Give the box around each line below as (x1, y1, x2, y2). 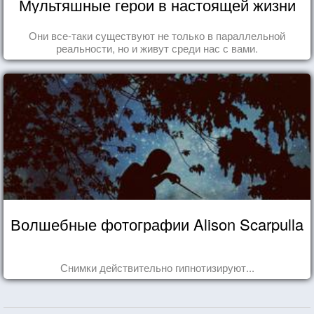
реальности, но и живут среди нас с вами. (56, 40, 258, 55)
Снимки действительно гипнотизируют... (60, 259, 254, 275)
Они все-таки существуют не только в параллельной (29, 27, 285, 43)
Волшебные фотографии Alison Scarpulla (11, 212, 303, 235)
